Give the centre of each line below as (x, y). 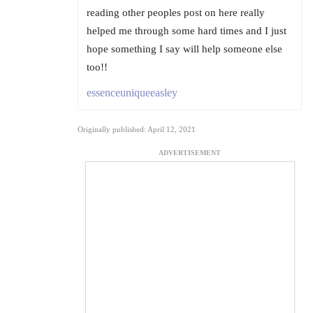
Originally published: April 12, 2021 (137, 130)
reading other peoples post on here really (176, 13)
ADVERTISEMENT (190, 153)
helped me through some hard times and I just (187, 31)
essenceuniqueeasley (132, 93)
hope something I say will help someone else (184, 49)
